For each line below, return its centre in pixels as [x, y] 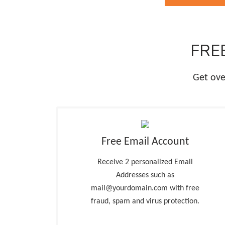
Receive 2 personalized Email [145, 162]
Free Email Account [145, 142]
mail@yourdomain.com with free [145, 188]
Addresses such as [145, 175]
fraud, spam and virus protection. [145, 201]
